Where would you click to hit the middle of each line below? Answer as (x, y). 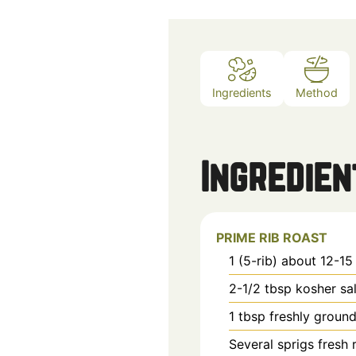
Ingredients (242, 93)
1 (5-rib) (253, 260)
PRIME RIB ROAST (272, 237)
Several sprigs (271, 344)
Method (317, 93)
